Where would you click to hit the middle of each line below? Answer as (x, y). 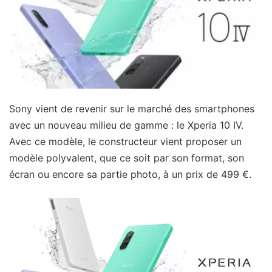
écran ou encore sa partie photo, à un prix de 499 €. (130, 174)
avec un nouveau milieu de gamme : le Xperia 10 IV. (126, 125)
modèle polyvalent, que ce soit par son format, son (127, 158)
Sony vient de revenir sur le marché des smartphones (132, 108)
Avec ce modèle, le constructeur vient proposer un (125, 141)
